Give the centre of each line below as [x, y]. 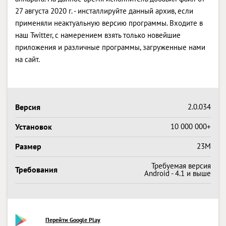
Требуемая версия [181, 165]
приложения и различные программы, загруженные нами [110, 47]
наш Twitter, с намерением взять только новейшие [98, 35]
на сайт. [27, 59]
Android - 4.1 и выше [178, 173]
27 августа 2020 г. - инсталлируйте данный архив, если [104, 11]
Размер [28, 146]
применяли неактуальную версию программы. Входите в [109, 23]
